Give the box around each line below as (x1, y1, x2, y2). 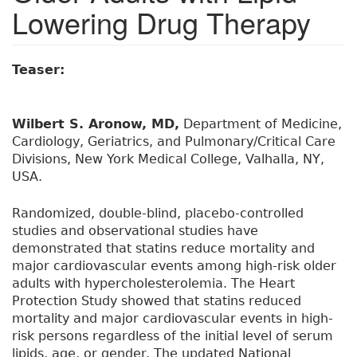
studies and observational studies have (12, 223, 258, 239)
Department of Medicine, (179, 116, 342, 132)
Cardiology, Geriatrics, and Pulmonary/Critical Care (12, 134, 335, 150)
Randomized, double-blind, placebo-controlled (12, 206, 304, 222)
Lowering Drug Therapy (12, 2, 311, 43)
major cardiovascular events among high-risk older (12, 258, 336, 274)
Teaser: (12, 62, 69, 78)
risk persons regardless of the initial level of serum (12, 328, 333, 344)
